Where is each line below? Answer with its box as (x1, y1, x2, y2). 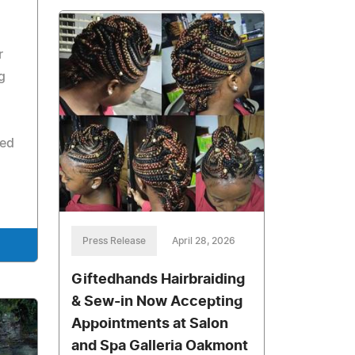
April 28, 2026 (172, 236, 236, 246)
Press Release (82, 236, 147, 246)
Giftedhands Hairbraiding (71, 273, 246, 288)
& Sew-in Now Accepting (71, 295, 243, 310)
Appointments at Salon (71, 317, 229, 332)
